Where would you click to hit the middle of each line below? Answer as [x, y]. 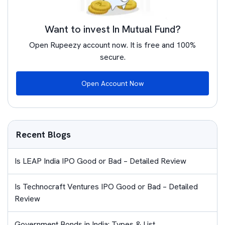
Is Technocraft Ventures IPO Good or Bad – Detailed [106, 187]
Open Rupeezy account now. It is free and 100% [113, 45]
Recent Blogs [43, 134]
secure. [113, 57]
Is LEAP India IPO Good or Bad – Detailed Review [100, 161]
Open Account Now [113, 83]
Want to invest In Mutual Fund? [113, 29]
